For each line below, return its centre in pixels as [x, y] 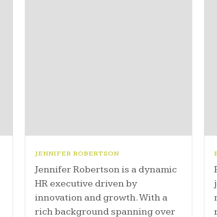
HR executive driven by [86, 184]
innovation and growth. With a [101, 198]
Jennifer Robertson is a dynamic [106, 170]
